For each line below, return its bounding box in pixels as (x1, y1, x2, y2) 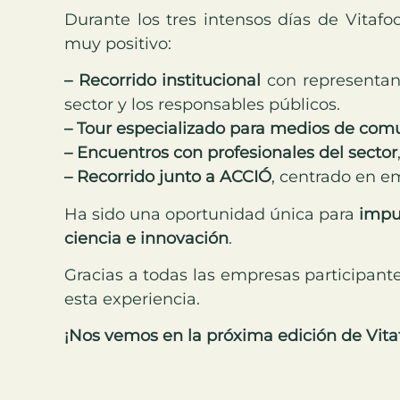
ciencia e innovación (64, 228, 229, 248)
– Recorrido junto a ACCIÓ (64, 167, 271, 187)
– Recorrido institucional (64, 71, 262, 91)
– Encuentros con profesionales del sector (64, 143, 397, 163)
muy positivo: (64, 33, 171, 54)
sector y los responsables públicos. (64, 95, 340, 115)
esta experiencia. (64, 289, 200, 309)
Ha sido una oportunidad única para (64, 204, 360, 224)
